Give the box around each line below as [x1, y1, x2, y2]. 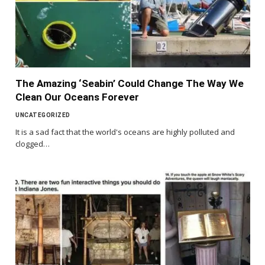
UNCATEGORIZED [15, 112, 70, 119]
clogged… [15, 138, 50, 150]
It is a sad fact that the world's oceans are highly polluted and [15, 127, 235, 138]
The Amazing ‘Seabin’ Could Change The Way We [15, 77, 244, 90]
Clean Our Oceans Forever [15, 91, 139, 104]
